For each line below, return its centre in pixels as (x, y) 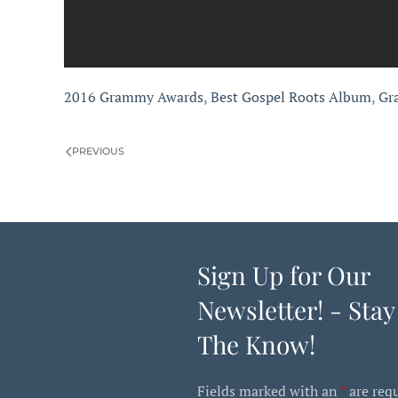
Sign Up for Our (283, 275)
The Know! (256, 344)
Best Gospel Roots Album (291, 97)
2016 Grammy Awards (134, 97)
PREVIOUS (98, 151)
